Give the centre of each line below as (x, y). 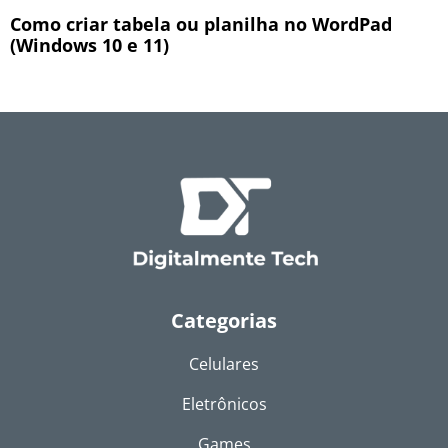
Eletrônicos (224, 403)
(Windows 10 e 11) (89, 44)
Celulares (224, 363)
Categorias (224, 320)
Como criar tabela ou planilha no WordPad (201, 23)
